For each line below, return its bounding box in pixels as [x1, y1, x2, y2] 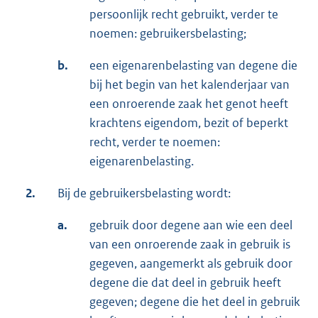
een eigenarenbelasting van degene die [89, 57, 297, 74]
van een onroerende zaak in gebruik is [89, 236, 290, 253]
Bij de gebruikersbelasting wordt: [57, 185, 231, 202]
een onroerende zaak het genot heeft [89, 96, 288, 112]
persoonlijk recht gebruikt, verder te [89, 6, 278, 23]
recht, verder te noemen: [89, 134, 220, 150]
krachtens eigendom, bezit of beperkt [89, 115, 288, 131]
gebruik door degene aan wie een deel [89, 217, 292, 234]
